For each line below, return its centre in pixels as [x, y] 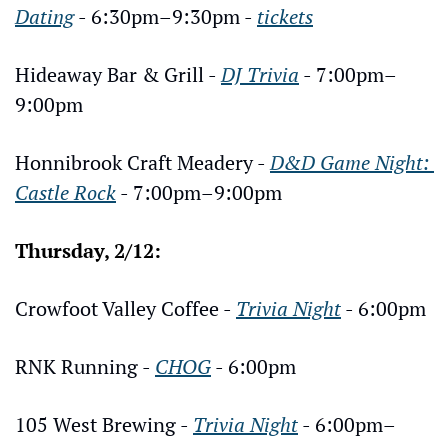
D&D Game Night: [349, 162]
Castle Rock [65, 192]
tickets [285, 16]
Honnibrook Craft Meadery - [142, 162]
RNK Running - [85, 366]
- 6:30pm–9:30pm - [165, 16]
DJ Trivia [260, 74]
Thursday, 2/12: [88, 250]
